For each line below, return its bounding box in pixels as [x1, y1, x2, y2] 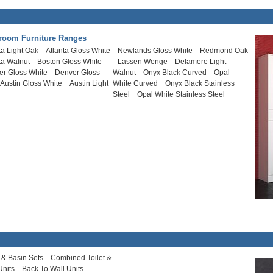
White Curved [113, 79, 158, 88]
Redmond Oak [200, 46, 249, 55]
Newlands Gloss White [118, 46, 193, 55]
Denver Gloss [55, 68, 101, 77]
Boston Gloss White [37, 57, 102, 66]
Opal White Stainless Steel [137, 90, 225, 99]
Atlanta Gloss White [46, 46, 111, 55]
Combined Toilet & [51, 253, 112, 262]
